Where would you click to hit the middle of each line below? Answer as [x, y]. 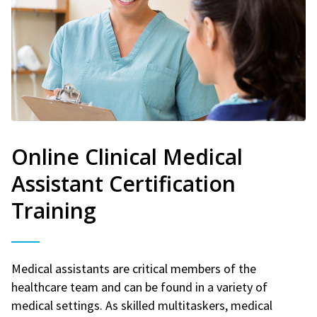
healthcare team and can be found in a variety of [139, 287]
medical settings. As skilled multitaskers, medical [142, 305]
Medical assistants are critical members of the [134, 268]
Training [54, 210]
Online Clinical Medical [127, 156]
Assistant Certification [123, 183]
